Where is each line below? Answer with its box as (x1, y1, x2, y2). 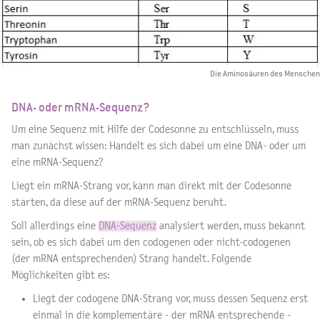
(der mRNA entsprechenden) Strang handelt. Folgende (11, 254, 251, 265)
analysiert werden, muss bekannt (156, 221, 305, 232)
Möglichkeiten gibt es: (11, 270, 110, 281)
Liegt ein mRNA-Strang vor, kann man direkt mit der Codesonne (11, 181, 291, 192)
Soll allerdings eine (11, 221, 99, 232)
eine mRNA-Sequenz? (11, 157, 103, 169)
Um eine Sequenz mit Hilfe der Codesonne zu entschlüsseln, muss (11, 124, 299, 136)
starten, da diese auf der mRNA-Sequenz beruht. (11, 197, 226, 209)
